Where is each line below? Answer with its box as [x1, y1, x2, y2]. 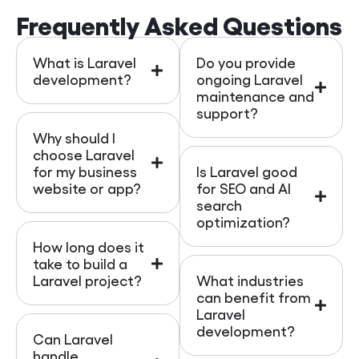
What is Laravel [33, 54, 136, 71]
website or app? [33, 179, 141, 197]
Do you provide [196, 54, 296, 71]
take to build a [33, 255, 127, 272]
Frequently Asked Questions [17, 9, 342, 40]
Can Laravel [33, 330, 113, 348]
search [196, 196, 242, 214]
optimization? [196, 213, 290, 231]
